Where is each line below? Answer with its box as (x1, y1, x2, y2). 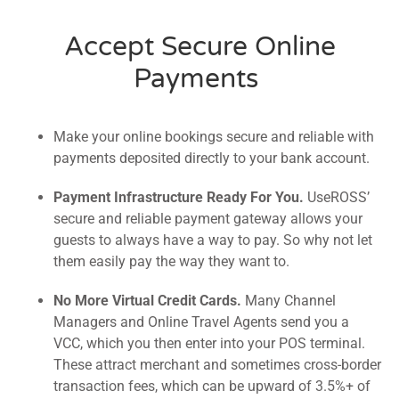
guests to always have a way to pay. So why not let (53, 231, 372, 248)
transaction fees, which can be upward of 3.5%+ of (53, 377, 370, 395)
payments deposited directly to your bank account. (53, 149, 370, 167)
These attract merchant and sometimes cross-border (53, 355, 381, 373)
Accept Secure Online (63, 30, 336, 64)
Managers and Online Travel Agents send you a (53, 313, 349, 330)
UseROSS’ (304, 188, 370, 206)
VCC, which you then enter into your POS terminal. (53, 334, 365, 352)
